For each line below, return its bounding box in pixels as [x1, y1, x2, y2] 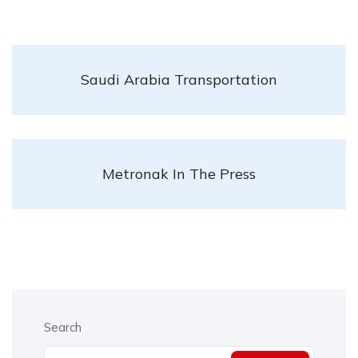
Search [44, 319, 82, 335]
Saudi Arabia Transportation [81, 70, 277, 89]
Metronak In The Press [102, 164, 256, 183]
